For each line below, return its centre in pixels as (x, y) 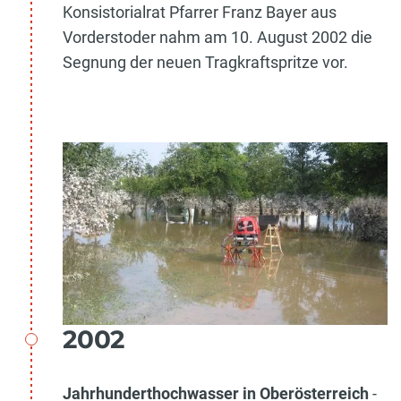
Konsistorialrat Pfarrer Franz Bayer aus (200, 12)
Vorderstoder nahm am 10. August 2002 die (218, 37)
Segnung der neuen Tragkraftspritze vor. (205, 62)
